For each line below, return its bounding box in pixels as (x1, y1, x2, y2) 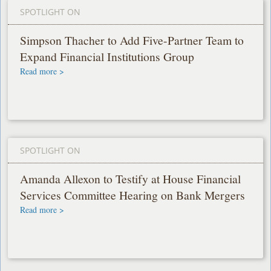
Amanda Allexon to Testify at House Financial (20, 171, 241, 188)
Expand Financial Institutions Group (20, 48, 195, 65)
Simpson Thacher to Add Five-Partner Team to (20, 32, 244, 49)
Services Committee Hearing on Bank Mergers (20, 187, 246, 204)
